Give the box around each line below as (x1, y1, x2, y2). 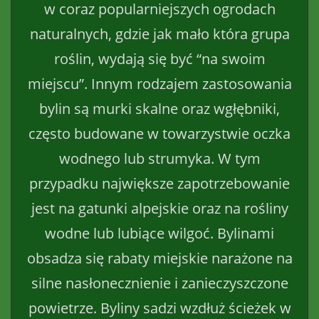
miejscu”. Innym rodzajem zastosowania (27, 73, 292, 93)
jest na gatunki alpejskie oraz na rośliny (31, 198, 288, 218)
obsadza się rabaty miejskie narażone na (26, 248, 293, 268)
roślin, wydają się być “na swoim (53, 48, 266, 68)
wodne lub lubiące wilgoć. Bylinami (45, 223, 274, 243)
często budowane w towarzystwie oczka (28, 123, 291, 143)
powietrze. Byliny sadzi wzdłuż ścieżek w (28, 298, 291, 318)
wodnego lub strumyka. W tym (58, 148, 261, 168)
